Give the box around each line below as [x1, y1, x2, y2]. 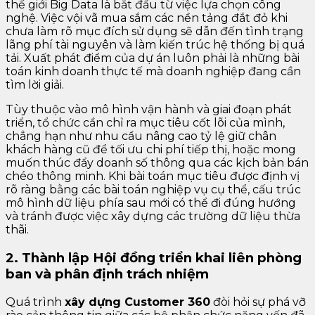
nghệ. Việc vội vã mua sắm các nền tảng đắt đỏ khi [6, 11, 288, 25]
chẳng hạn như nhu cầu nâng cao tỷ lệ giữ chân [6, 129, 276, 143]
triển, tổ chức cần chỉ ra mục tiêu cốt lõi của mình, [6, 116, 285, 130]
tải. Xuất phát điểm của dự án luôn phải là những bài [6, 51, 300, 65]
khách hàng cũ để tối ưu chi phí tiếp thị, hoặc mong [6, 143, 296, 157]
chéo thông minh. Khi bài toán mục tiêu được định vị [6, 169, 300, 184]
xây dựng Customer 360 [65, 295, 210, 309]
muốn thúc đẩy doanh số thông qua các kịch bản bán [6, 156, 309, 170]
